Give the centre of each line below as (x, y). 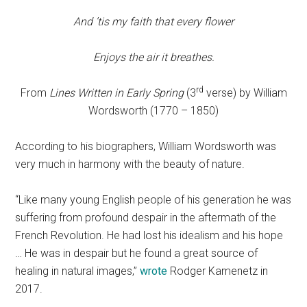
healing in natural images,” (78, 271)
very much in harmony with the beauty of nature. (133, 164)
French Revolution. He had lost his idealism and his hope (149, 235)
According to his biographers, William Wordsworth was (146, 146)
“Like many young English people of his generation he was (153, 200)
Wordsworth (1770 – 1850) (153, 111)
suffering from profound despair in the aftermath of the (146, 218)
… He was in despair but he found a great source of (137, 253)
